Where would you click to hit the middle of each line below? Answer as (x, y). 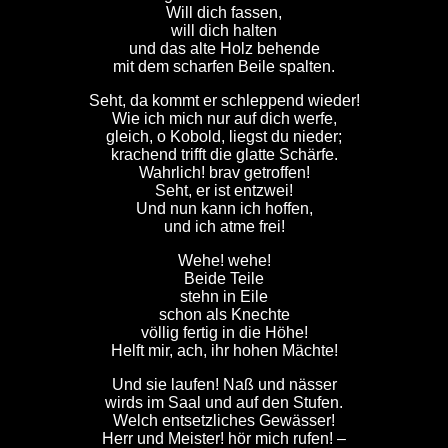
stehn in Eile (224, 296)
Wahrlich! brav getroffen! (224, 172)
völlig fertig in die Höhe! (224, 332)
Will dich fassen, (224, 12)
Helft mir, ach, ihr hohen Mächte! (224, 350)
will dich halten (224, 30)
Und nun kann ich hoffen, (224, 208)
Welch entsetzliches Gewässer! (224, 420)
